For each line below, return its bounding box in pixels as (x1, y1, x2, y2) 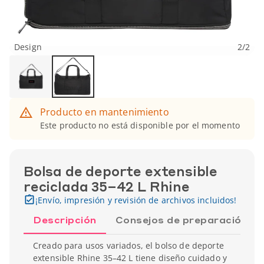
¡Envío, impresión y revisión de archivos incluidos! (35, 194, 237, 206)
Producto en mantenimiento (40, 105, 169, 118)
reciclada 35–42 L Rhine (24, 178, 190, 194)
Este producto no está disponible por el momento (40, 120, 240, 131)
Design (14, 41, 42, 52)
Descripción (33, 213, 97, 226)
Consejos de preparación (115, 213, 247, 226)
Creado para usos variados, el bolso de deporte (33, 240, 224, 251)
